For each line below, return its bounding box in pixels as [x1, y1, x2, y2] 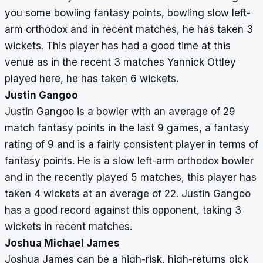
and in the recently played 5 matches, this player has [5, 171, 257, 184]
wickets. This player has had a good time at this [5, 40, 231, 52]
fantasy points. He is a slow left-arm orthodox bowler [5, 155, 254, 167]
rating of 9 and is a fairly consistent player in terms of [5, 139, 258, 151]
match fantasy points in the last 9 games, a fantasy [5, 122, 249, 134]
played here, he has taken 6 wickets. [5, 73, 178, 85]
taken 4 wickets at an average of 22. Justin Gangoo [5, 188, 251, 200]
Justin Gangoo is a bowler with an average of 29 [5, 106, 235, 118]
